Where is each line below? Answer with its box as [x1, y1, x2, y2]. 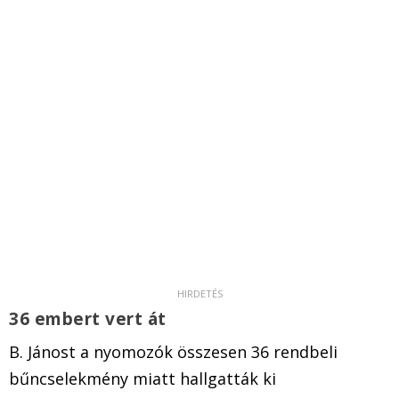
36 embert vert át [9, 306, 167, 330]
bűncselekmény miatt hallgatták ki [9, 367, 276, 389]
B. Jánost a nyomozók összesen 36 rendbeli [9, 340, 338, 362]
